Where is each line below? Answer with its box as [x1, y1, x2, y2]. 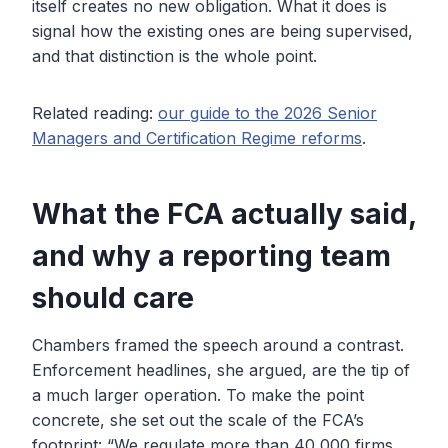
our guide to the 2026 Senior [158, 103, 377, 124]
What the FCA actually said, [32, 197, 416, 232]
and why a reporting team [32, 239, 391, 274]
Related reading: [32, 103, 158, 124]
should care [32, 281, 194, 316]
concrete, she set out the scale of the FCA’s [32, 410, 364, 431]
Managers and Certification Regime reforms [32, 128, 362, 149]
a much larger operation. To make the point [32, 385, 364, 406]
